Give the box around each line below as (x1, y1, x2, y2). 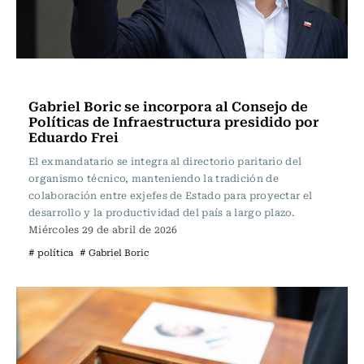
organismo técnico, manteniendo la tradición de (28, 171, 279, 185)
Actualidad (32, 71, 95, 89)
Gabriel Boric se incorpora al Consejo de (28, 95, 308, 116)
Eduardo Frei (28, 126, 119, 147)
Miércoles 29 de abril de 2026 (28, 222, 178, 236)
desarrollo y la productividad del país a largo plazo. (28, 205, 294, 219)
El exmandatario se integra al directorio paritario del (28, 154, 302, 168)
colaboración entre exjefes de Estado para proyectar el (28, 188, 313, 202)
